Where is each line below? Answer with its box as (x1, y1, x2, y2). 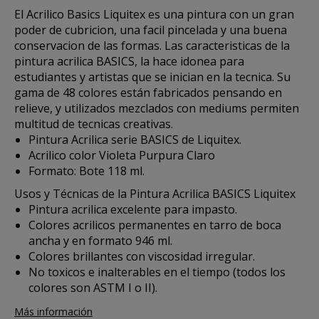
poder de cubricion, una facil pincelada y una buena (14, 22, 287, 38)
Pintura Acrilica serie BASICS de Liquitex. (28, 132, 241, 147)
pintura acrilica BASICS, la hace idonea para (14, 53, 244, 69)
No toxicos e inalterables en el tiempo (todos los (28, 264, 286, 280)
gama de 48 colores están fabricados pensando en (14, 85, 282, 100)
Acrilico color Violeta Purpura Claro (28, 147, 215, 163)
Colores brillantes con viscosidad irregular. (28, 249, 255, 264)
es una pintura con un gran (145, 6, 294, 22)
